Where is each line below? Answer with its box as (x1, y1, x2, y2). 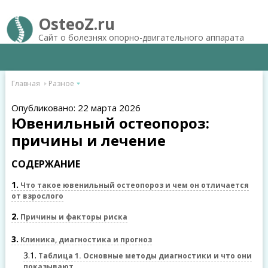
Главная (11, 78, 40, 89)
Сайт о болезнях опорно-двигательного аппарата (38, 32, 244, 43)
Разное (48, 78, 74, 89)
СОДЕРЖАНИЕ (11, 157, 80, 170)
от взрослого (11, 191, 63, 201)
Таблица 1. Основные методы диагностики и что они (36, 251, 252, 261)
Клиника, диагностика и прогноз (18, 234, 152, 245)
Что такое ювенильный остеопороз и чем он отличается (18, 180, 249, 190)
